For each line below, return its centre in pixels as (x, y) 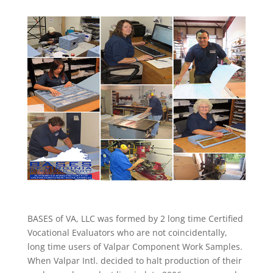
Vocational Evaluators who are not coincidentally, (127, 233)
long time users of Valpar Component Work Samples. (135, 247)
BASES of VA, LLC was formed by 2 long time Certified (135, 219)
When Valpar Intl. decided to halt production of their (134, 261)
